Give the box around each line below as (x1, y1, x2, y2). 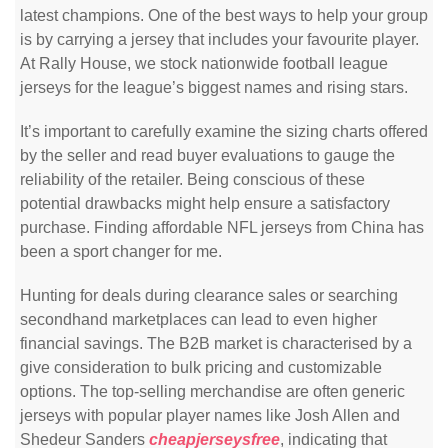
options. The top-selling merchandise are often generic (20, 383, 405, 400)
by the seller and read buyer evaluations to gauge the (20, 147, 395, 164)
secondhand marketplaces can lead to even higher (20, 311, 377, 328)
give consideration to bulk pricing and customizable (20, 359, 382, 376)
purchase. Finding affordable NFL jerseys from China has (20, 219, 424, 236)
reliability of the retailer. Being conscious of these (20, 171, 365, 188)
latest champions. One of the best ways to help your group (20, 7, 428, 24)
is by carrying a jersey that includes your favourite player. (20, 31, 419, 48)
